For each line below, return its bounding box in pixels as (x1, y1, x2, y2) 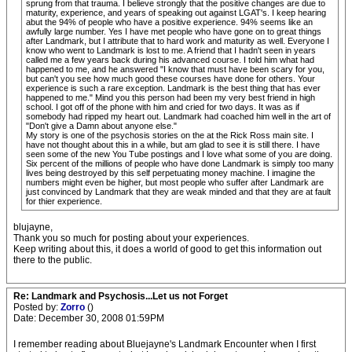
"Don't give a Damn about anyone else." (26, 121, 177, 130)
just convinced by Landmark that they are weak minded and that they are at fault (26, 187, 331, 196)
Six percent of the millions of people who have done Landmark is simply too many (26, 159, 334, 168)
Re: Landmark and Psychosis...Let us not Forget (13, 291, 228, 302)
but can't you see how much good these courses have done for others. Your (26, 74, 315, 83)
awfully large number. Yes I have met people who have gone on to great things (26, 27, 321, 36)
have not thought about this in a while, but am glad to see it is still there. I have (26, 140, 320, 149)
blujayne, (13, 222, 53, 233)
